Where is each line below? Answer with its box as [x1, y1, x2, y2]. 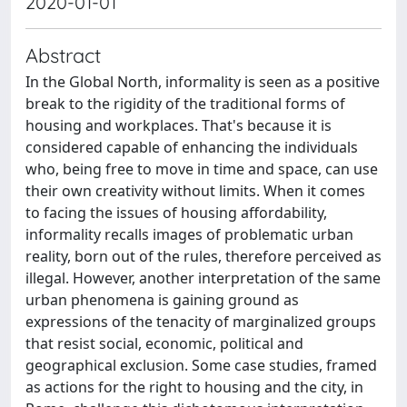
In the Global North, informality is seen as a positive [25, 72, 380, 92]
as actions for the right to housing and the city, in [25, 377, 363, 397]
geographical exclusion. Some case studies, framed [25, 355, 377, 375]
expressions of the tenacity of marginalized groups [25, 312, 376, 332]
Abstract [25, 43, 101, 67]
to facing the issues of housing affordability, [25, 203, 327, 223]
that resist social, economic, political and [25, 333, 303, 353]
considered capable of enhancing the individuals [25, 137, 358, 157]
